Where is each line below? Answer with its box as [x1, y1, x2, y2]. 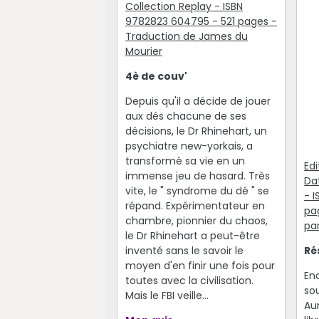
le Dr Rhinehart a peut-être [125, 228, 260, 243]
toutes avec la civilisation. [125, 273, 253, 288]
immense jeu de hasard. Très [125, 168, 270, 183]
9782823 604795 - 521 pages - [125, 14, 277, 28]
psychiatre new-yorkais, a [125, 138, 253, 153]
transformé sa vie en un [125, 153, 245, 168]
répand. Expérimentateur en [125, 198, 265, 213]
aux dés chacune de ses [125, 108, 246, 123]
